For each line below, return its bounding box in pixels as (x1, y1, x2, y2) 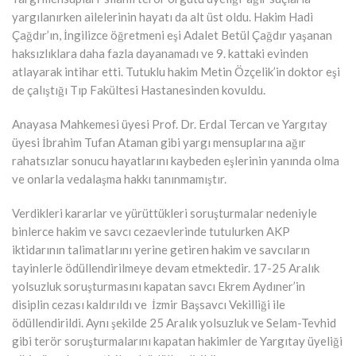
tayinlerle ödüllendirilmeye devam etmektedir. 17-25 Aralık (12, 260, 319, 275)
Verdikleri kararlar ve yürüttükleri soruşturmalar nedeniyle (12, 205, 317, 220)
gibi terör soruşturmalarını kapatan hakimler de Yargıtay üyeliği (12, 333, 342, 348)
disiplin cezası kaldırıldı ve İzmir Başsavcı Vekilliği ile (12, 296, 285, 311)
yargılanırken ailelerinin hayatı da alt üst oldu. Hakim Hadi (12, 9, 313, 24)
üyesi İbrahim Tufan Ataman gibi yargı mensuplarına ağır (12, 134, 306, 149)
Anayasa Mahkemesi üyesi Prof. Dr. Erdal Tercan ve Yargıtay (12, 116, 327, 131)
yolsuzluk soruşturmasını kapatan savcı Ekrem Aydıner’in (12, 278, 305, 293)
